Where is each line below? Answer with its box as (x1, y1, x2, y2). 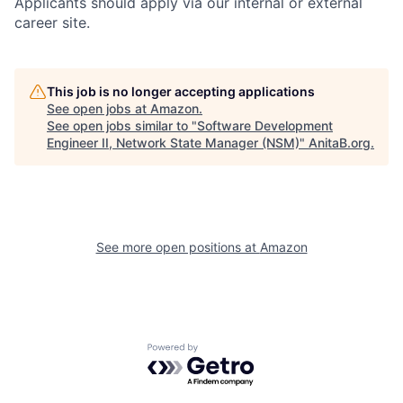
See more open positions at (95, 238, 260, 255)
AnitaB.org (309, 134, 371, 150)
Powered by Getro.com (147, 342, 305, 361)
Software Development (197, 117, 333, 133)
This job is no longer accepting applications (47, 83, 315, 99)
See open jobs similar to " (47, 117, 197, 133)
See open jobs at (47, 100, 150, 116)
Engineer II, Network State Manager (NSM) (47, 134, 300, 150)
